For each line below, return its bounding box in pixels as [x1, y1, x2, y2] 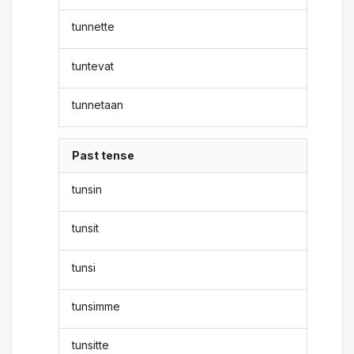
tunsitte [72, 338, 110, 352]
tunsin [72, 182, 103, 196]
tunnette [72, 20, 115, 34]
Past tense [72, 149, 135, 163]
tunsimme [72, 299, 121, 313]
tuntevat [72, 58, 115, 73]
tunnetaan [72, 98, 124, 111]
